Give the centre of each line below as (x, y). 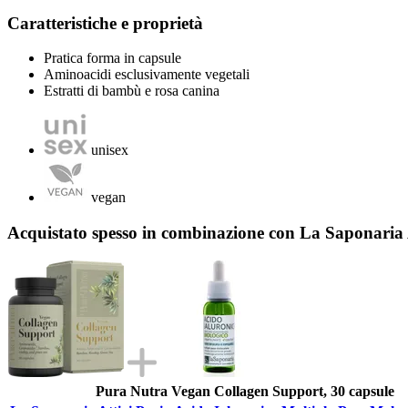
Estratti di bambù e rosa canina (132, 91)
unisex (110, 150)
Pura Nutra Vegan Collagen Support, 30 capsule (245, 391)
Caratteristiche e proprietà (105, 23)
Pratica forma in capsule (112, 58)
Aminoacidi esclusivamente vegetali (147, 75)
